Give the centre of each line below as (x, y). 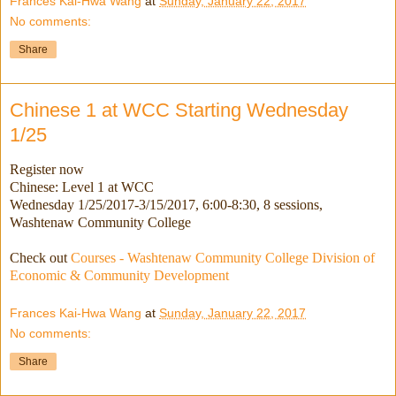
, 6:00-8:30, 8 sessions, (259, 204)
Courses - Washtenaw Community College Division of (223, 257)
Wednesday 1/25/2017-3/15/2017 (103, 204)
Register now (47, 169)
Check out (40, 257)
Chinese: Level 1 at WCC (84, 187)
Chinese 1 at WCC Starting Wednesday (179, 110)
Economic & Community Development (119, 275)
